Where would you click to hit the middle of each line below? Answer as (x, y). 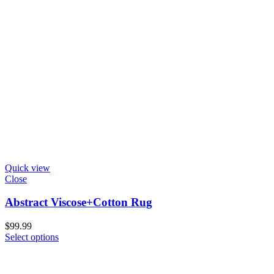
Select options (32, 237)
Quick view (28, 168)
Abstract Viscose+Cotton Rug (79, 202)
